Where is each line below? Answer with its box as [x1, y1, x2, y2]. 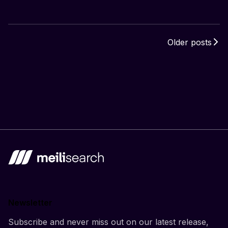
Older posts [167, 37, 212, 47]
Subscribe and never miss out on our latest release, [8, 216, 209, 227]
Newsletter [8, 197, 52, 208]
